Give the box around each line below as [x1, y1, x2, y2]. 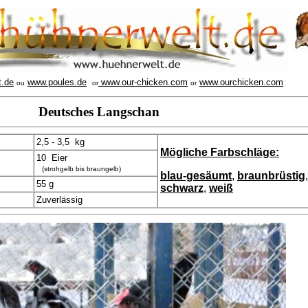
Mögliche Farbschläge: [160, 146, 279, 158]
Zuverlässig [36, 195, 82, 205]
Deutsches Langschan [38, 104, 159, 119]
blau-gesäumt [160, 170, 232, 181]
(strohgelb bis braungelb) [42, 165, 121, 173]
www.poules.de [27, 77, 87, 87]
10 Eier [36, 153, 67, 163]
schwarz [160, 182, 203, 194]
